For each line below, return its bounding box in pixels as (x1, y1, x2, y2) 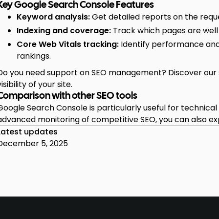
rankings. (17, 50, 51, 62)
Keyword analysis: (17, 11, 90, 22)
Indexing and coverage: (17, 25, 111, 36)
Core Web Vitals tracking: (17, 39, 119, 50)
